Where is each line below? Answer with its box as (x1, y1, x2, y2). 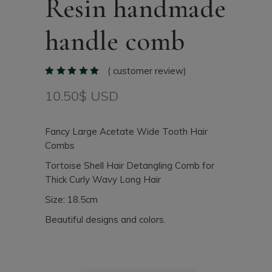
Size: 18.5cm (45, 194, 98, 205)
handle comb (45, 24, 185, 58)
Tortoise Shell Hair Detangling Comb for (45, 160, 214, 171)
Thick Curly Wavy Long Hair (45, 174, 161, 185)
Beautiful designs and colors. (45, 214, 166, 225)
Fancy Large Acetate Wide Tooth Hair (45, 126, 208, 137)
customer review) (110, 65, 186, 76)
